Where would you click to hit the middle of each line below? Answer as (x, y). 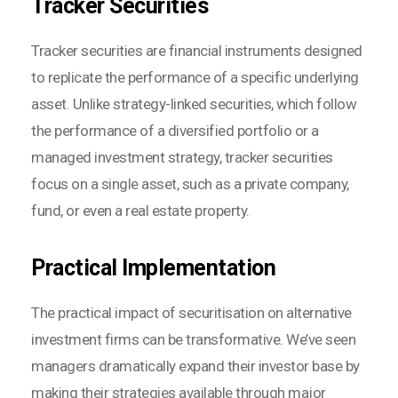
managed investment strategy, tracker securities (182, 158)
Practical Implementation (153, 268)
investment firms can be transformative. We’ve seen (193, 340)
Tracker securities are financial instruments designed (197, 51)
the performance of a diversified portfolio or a (175, 131)
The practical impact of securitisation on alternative (191, 313)
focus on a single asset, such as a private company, (190, 184)
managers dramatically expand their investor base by (195, 366)
